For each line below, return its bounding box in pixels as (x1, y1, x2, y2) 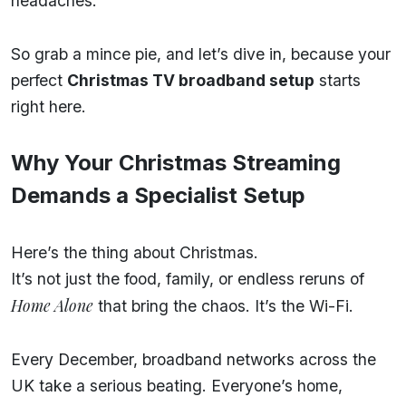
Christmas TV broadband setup (67, 70, 314, 90)
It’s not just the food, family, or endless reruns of (11, 268, 364, 288)
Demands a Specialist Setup (11, 181, 305, 208)
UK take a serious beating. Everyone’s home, (11, 375, 343, 395)
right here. (11, 96, 86, 116)
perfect (11, 70, 67, 90)
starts (314, 70, 361, 90)
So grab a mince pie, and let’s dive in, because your (11, 43, 391, 63)
